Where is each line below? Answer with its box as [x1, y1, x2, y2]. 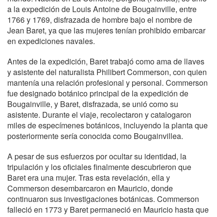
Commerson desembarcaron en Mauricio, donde [7, 183, 173, 194]
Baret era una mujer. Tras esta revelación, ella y [7, 172, 170, 184]
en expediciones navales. [7, 35, 95, 47]
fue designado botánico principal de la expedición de [7, 88, 188, 99]
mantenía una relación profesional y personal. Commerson [7, 77, 208, 89]
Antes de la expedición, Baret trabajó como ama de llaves [7, 56, 204, 67]
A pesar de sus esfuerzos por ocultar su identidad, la [7, 151, 186, 162]
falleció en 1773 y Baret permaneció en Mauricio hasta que [7, 204, 209, 216]
